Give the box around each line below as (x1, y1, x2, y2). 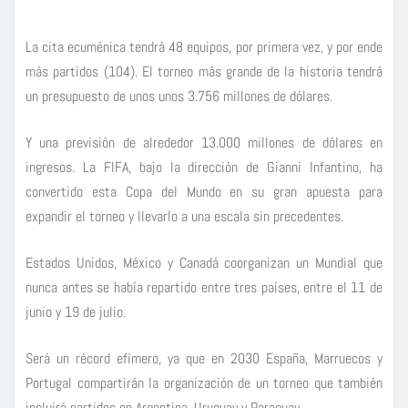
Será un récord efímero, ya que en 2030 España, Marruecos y (25, 348, 382, 368)
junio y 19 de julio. (25, 301, 126, 321)
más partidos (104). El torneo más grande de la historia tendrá (25, 61, 382, 81)
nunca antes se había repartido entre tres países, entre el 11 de (25, 277, 382, 297)
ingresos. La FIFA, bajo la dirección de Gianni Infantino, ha (25, 157, 382, 177)
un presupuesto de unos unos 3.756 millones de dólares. (25, 86, 332, 106)
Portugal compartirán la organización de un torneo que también (25, 372, 382, 393)
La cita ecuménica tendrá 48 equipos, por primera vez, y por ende (25, 36, 382, 56)
